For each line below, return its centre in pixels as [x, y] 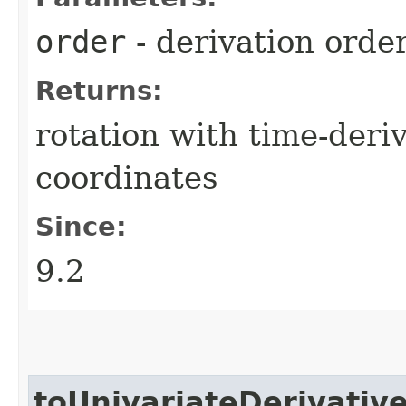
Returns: [99, 90]
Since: [81, 226]
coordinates [126, 177]
